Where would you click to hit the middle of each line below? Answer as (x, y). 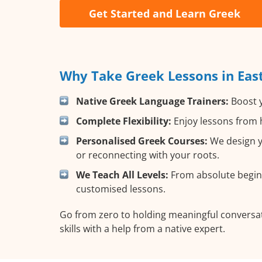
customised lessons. (121, 189)
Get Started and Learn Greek (165, 13)
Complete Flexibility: (124, 121)
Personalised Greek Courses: (142, 141)
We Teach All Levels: (122, 175)
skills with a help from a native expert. (142, 228)
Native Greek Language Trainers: (152, 101)
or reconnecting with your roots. (148, 155)
